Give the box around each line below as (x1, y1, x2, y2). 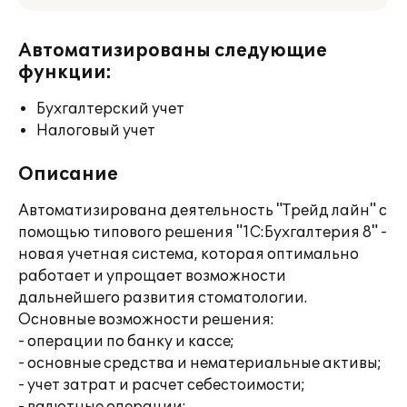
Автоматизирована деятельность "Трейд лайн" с (18, 202, 387, 220)
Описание (18, 164, 118, 185)
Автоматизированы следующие (18, 40, 327, 62)
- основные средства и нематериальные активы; (18, 354, 382, 372)
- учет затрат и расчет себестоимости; (18, 376, 305, 394)
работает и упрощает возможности (18, 267, 286, 285)
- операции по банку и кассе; (18, 333, 234, 351)
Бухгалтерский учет (36, 100, 184, 118)
